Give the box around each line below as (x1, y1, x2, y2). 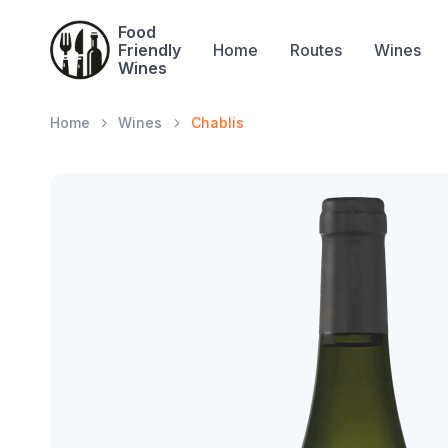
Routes (289, 40, 342, 60)
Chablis (191, 114, 245, 131)
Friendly (117, 40, 181, 60)
